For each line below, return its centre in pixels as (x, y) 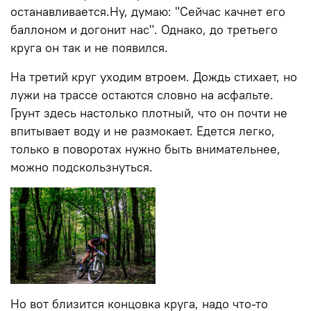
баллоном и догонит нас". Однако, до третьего (144, 30)
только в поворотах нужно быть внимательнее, (145, 149)
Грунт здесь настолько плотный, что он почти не (149, 113)
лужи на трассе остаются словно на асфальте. (142, 95)
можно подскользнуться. (82, 167)
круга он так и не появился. (89, 48)
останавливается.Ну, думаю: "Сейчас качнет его (148, 11)
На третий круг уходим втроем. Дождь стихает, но (154, 77)
